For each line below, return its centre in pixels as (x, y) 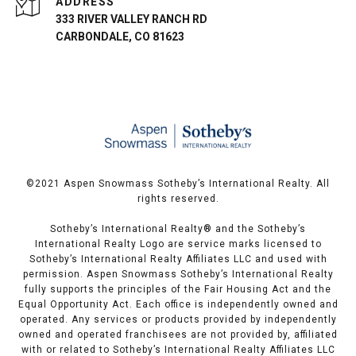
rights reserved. (178, 199)
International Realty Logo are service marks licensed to (178, 244)
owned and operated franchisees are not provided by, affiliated (178, 335)
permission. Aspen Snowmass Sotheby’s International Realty (178, 275)
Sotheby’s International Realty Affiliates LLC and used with (178, 259)
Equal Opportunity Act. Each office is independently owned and (178, 305)
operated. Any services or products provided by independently (178, 320)
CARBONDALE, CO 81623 (120, 37)
